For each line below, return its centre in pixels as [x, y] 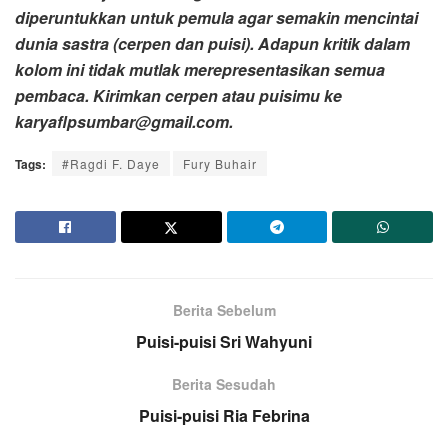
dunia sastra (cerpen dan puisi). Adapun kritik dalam [212, 43]
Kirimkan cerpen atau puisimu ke [217, 95]
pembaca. [54, 95]
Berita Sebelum [224, 309]
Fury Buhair [220, 163]
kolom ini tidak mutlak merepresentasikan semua [200, 69]
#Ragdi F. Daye [111, 163]
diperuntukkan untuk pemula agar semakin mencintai [216, 17]
